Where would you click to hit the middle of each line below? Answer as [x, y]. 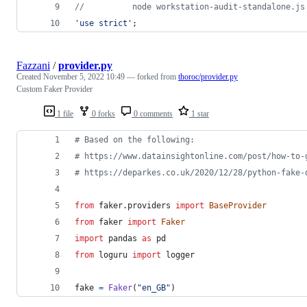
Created [30, 76]
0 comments [152, 113]
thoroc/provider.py [208, 76]
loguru [113, 255]
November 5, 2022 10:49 [84, 76]
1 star [199, 113]
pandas [123, 238]
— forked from [152, 76]
